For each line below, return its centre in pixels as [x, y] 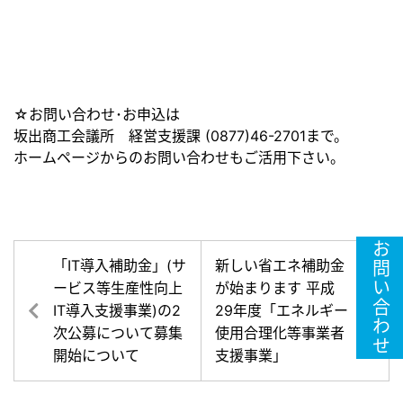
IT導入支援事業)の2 [117, 311]
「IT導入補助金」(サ [120, 266]
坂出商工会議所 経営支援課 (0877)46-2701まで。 [181, 136]
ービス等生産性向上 [118, 288]
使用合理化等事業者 [280, 333]
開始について [96, 356]
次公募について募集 [118, 333]
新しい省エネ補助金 [280, 266]
